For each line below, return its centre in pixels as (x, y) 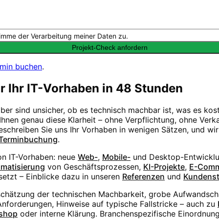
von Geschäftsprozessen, (94, 167)
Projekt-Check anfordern (109, 48)
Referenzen (143, 177)
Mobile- (116, 157)
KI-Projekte (164, 167)
